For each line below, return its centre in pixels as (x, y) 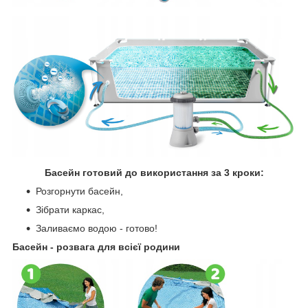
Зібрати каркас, (70, 210)
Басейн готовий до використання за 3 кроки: (154, 173)
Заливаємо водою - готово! (97, 229)
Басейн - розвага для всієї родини (96, 247)
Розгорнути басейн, (79, 191)
